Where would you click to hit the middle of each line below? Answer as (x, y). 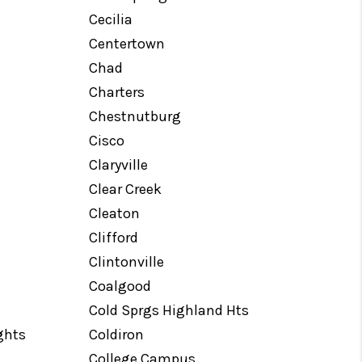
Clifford (114, 238)
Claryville (119, 165)
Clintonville (127, 262)
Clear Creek (126, 189)
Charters (117, 92)
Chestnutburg (135, 116)
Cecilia (111, 19)
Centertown (127, 44)
